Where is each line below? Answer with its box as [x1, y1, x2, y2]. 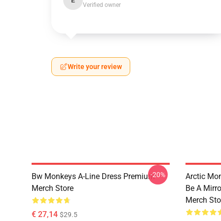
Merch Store [32, 184, 74, 193]
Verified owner [83, 1, 121, 8]
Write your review [68, 63, 122, 71]
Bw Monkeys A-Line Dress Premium [32, 172, 155, 181]
